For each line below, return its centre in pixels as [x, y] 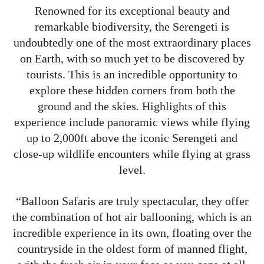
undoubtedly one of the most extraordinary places [132, 42]
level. [132, 169]
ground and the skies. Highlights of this [132, 106]
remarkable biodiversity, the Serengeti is [132, 26]
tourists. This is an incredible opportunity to [132, 74]
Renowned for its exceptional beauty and [132, 10]
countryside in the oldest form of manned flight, [132, 248]
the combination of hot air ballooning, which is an [132, 217]
